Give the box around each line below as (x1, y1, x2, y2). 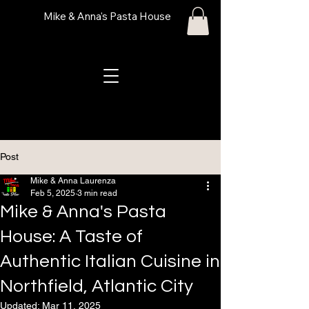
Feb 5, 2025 (30, 188, 75, 198)
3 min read (77, 188, 117, 198)
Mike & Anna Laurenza (30, 175, 116, 186)
